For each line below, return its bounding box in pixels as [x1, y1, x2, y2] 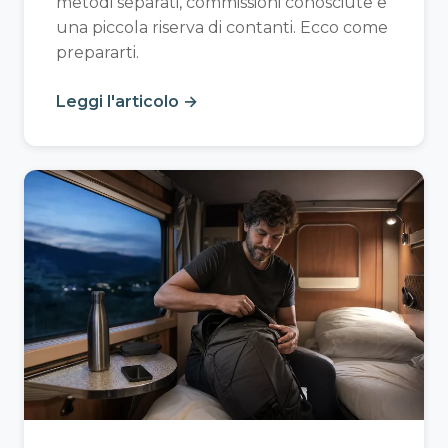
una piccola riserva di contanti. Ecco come [56, 17, 388, 37]
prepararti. [56, 42, 139, 62]
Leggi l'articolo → [56, 91, 198, 111]
